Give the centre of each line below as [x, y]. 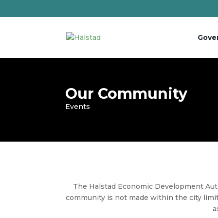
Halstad [102, 186]
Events [78, 107]
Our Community [127, 94]
